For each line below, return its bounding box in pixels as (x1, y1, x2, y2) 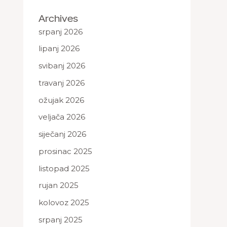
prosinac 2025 (39, 146, 92, 156)
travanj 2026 (39, 78, 85, 88)
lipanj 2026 (39, 44, 80, 54)
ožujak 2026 (39, 95, 84, 105)
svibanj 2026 (39, 61, 85, 70)
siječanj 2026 (39, 129, 86, 139)
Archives (39, 11, 78, 24)
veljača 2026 (39, 112, 85, 122)
